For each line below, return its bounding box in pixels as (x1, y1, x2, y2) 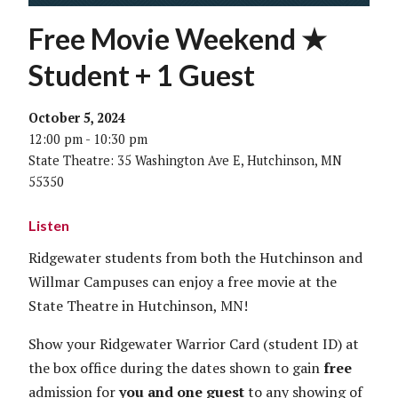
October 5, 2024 (28, 108, 125, 126)
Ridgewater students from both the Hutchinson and (28, 247, 362, 267)
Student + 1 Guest (28, 57, 255, 92)
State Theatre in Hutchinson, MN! (28, 295, 248, 315)
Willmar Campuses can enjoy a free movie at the (28, 271, 337, 291)
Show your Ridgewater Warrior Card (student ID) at (28, 333, 359, 354)
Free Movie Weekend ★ (28, 20, 327, 56)
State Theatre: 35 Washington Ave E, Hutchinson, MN (28, 151, 342, 169)
